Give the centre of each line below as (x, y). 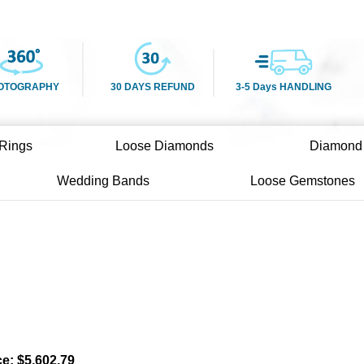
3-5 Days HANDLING (283, 87)
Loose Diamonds (165, 146)
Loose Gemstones (302, 181)
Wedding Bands (104, 181)
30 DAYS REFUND (152, 87)
